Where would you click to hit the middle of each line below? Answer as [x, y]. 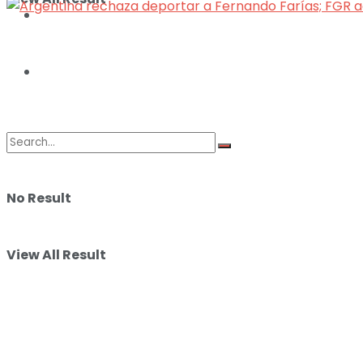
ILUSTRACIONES [92, 15]
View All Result [56, 255]
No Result [39, 198]
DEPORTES [73, 72]
